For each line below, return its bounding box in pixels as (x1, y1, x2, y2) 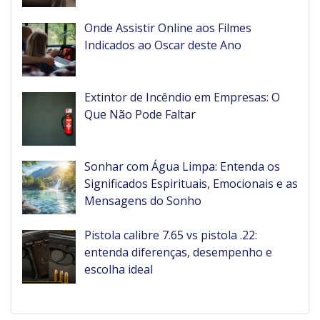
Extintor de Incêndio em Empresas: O (84, 89, 280, 105)
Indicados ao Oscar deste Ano (84, 36, 241, 53)
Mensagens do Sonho (84, 192, 201, 209)
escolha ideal (84, 261, 153, 278)
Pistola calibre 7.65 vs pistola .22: (84, 227, 257, 244)
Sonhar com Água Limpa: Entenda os (84, 158, 280, 174)
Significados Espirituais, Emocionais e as (84, 175, 298, 191)
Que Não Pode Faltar (84, 106, 196, 122)
